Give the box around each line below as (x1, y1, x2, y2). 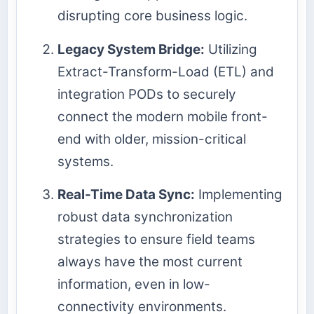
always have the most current (57, 253, 243, 270)
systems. (57, 153, 114, 170)
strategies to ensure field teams (57, 231, 255, 247)
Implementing (195, 186, 282, 203)
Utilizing (205, 41, 257, 57)
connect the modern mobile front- (57, 108, 268, 125)
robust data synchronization (57, 208, 233, 225)
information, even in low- (57, 275, 210, 292)
